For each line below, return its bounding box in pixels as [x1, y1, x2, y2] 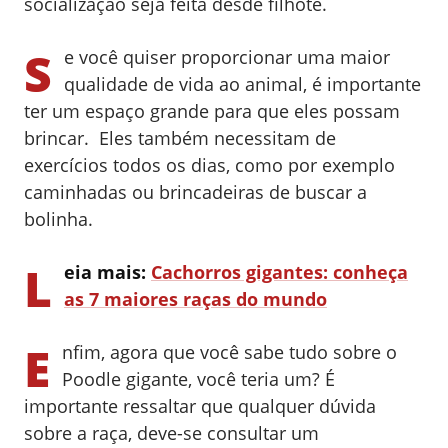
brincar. [24, 125, 94, 150]
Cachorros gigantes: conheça [151, 259, 408, 284]
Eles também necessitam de [99, 125, 336, 150]
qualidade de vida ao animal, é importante [64, 71, 421, 96]
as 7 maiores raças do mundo [64, 286, 327, 311]
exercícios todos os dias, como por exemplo [24, 152, 395, 177]
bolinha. [24, 206, 93, 231]
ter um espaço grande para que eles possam [24, 98, 400, 123]
